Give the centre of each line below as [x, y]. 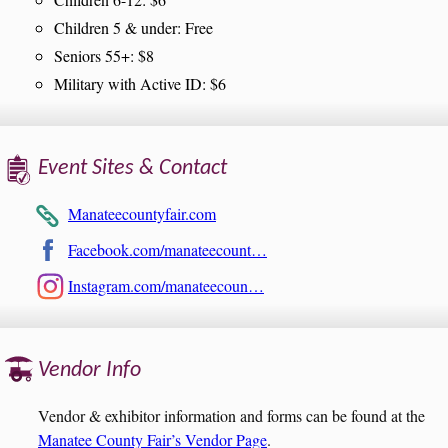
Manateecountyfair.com [142, 213]
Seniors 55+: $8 [104, 55]
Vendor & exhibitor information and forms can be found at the [231, 416]
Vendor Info [89, 370]
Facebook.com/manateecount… [167, 249]
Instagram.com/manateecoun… [166, 285]
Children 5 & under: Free [133, 27]
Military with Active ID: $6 [140, 83]
